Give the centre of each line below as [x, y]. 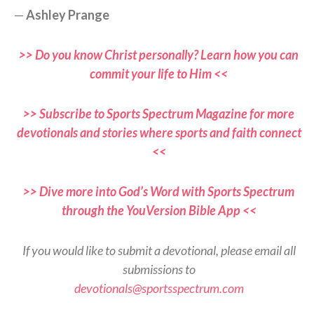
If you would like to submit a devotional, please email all [159, 251]
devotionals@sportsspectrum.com [159, 288]
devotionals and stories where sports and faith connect [159, 133]
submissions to [159, 269]
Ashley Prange [68, 15]
